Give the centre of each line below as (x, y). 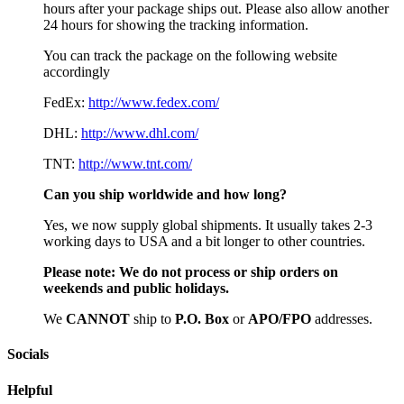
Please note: (81, 272)
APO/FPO (280, 319)
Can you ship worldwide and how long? (165, 195)
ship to (152, 319)
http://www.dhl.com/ (140, 133)
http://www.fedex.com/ (154, 103)
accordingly (77, 72)
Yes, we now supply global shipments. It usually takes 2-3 (208, 225)
